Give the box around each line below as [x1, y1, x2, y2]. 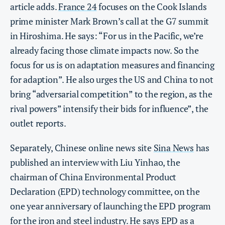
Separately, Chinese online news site [10, 142, 154, 154]
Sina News [153, 142, 194, 154]
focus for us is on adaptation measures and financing [10, 59, 214, 71]
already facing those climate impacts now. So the [10, 44, 199, 57]
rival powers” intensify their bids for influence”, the [10, 102, 209, 115]
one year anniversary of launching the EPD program [10, 200, 211, 212]
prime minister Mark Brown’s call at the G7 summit [10, 15, 209, 28]
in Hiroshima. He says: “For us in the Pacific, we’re [10, 30, 203, 42]
